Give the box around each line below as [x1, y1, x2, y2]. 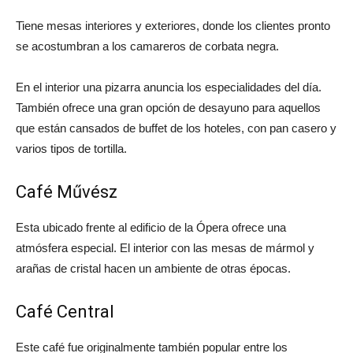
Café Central [16, 302, 114, 321]
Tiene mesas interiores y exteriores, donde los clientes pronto [16, 19, 330, 32]
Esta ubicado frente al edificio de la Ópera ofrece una [16, 221, 286, 234]
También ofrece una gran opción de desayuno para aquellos [16, 101, 321, 114]
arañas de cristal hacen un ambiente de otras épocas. [16, 262, 291, 275]
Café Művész [16, 182, 117, 202]
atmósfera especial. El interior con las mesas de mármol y [16, 241, 314, 255]
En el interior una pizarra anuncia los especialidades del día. [16, 80, 321, 94]
